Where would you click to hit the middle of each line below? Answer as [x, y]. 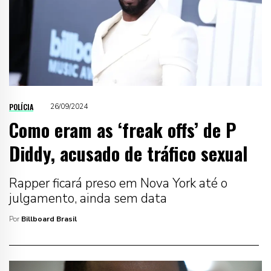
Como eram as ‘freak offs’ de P [123, 129]
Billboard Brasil [49, 219]
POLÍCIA [21, 106]
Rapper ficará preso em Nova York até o [118, 183]
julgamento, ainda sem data [88, 198]
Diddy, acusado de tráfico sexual [128, 153]
